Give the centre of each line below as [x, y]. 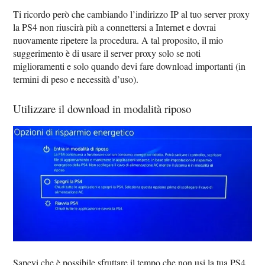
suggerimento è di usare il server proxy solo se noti [107, 53]
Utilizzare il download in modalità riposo [102, 108]
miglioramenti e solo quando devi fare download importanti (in [130, 66]
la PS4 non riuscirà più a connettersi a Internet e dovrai [115, 27]
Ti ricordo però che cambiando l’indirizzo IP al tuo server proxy [132, 14]
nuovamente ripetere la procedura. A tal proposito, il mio [118, 40]
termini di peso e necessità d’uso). [76, 79]
